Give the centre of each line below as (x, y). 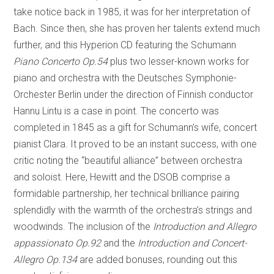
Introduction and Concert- (193, 243)
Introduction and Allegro (205, 227)
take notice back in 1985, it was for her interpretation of (132, 12)
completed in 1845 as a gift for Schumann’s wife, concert (135, 128)
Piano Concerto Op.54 (61, 62)
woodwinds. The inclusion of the (83, 227)
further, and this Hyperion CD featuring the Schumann (125, 45)
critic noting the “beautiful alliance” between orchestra (128, 161)
